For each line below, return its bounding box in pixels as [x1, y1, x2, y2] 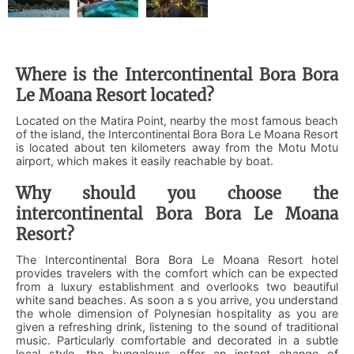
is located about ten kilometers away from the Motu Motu [16, 140, 338, 154]
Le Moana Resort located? [16, 85, 214, 106]
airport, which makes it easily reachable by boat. [16, 153, 273, 168]
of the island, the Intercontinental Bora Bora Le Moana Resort [16, 126, 338, 141]
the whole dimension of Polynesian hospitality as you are [16, 306, 338, 320]
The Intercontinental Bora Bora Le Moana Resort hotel [16, 252, 338, 266]
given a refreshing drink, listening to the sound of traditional [16, 319, 338, 333]
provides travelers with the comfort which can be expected [16, 265, 338, 280]
